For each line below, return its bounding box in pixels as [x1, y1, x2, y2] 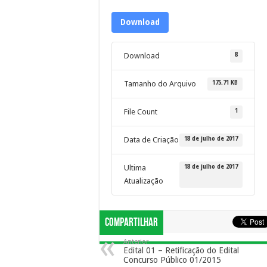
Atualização [124, 176, 163, 185]
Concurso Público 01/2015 [123, 255, 221, 265]
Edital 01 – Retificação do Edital [123, 246, 239, 255]
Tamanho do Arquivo [124, 79, 196, 88]
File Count [124, 107, 157, 116]
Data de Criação [124, 135, 179, 144]
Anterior [123, 238, 148, 246]
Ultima [124, 163, 146, 172]
